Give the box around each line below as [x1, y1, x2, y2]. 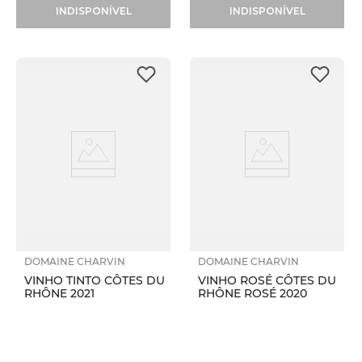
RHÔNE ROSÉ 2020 [198, 286, 307, 301]
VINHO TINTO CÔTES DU [24, 273, 165, 288]
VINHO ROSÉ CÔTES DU [198, 273, 336, 288]
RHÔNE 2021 [24, 286, 95, 301]
